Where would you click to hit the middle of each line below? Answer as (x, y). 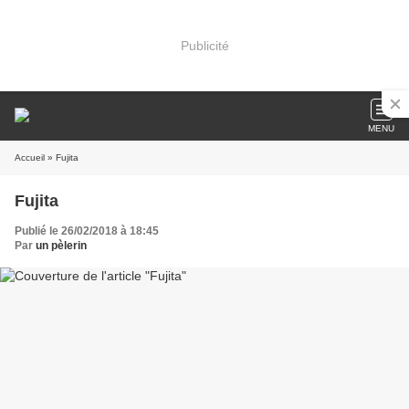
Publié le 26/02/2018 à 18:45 (87, 231)
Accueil (30, 157)
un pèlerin (61, 246)
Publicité (204, 45)
